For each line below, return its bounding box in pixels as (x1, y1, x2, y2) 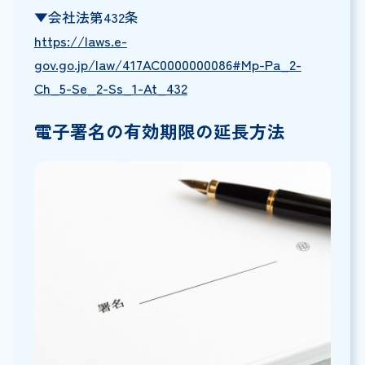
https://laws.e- (33, 31, 127, 51)
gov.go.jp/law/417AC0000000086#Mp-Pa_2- (33, 55, 301, 75)
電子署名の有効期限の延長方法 (33, 118, 285, 144)
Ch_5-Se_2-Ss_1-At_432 (33, 78, 187, 99)
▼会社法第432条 (33, 7, 139, 28)
